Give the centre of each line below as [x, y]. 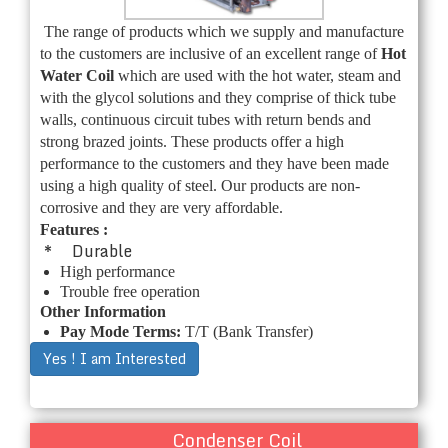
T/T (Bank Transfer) [249, 332]
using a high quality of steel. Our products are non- [200, 186]
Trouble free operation [130, 292]
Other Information [103, 312]
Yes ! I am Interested [114, 359]
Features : [74, 230]
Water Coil [79, 76]
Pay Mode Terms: [122, 332]
